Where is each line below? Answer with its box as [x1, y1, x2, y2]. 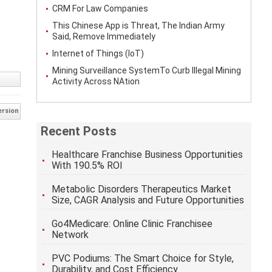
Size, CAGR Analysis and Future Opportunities [51, 194, 244, 206]
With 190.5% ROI [51, 160, 123, 172]
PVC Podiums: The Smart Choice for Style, [51, 253, 234, 265]
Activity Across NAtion [52, 76, 140, 87]
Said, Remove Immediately [52, 32, 155, 42]
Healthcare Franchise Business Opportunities [51, 149, 243, 161]
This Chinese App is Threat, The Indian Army [52, 21, 225, 31]
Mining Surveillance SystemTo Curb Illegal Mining [52, 66, 241, 76]
